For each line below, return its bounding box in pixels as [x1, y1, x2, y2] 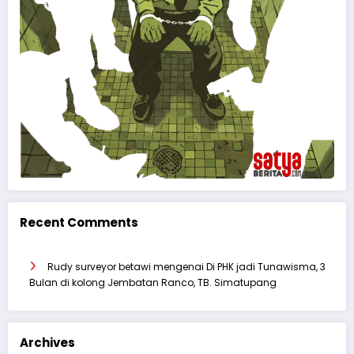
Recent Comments [20, 214, 138, 232]
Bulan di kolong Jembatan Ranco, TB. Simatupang [29, 275, 277, 289]
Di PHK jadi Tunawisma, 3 [206, 259, 326, 273]
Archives [20, 334, 75, 352]
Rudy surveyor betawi [47, 259, 151, 273]
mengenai [151, 259, 206, 273]
